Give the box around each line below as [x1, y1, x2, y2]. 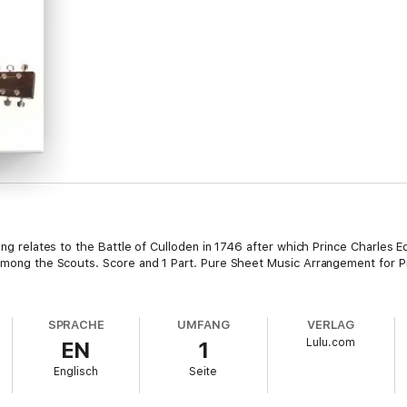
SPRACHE [47, 318, 105, 332]
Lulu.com [306, 336, 356, 349]
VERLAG [307, 318, 354, 332]
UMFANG [176, 318, 231, 332]
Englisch [54, 365, 99, 378]
